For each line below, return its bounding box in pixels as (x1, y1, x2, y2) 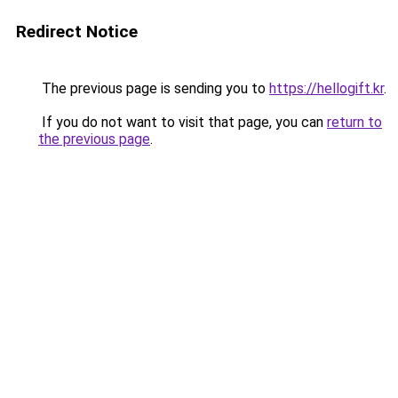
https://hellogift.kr (269, 80, 384, 97)
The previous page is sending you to (38, 80, 269, 97)
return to (327, 114, 382, 131)
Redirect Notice (16, 21, 138, 42)
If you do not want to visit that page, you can (38, 114, 327, 131)
